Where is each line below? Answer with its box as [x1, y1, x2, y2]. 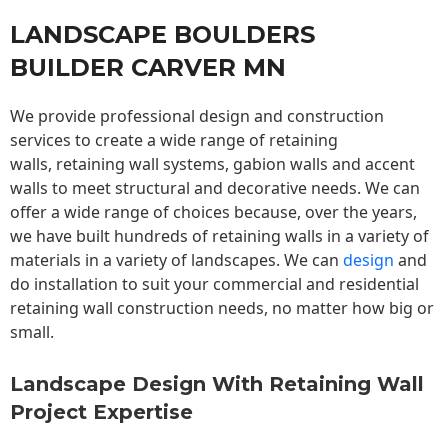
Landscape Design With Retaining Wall [10, 372, 424, 397]
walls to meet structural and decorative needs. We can [10, 177, 420, 200]
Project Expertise [10, 400, 193, 425]
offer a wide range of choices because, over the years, [10, 201, 417, 224]
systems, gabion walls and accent [159, 153, 415, 176]
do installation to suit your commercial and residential [10, 273, 419, 296]
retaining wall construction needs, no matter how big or [10, 297, 434, 320]
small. [10, 321, 58, 344]
